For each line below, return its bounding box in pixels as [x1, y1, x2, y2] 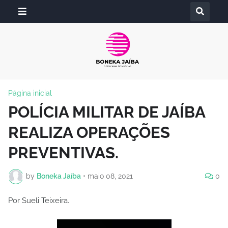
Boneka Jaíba [37, 172, 81, 181]
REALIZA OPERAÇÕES [8, 123, 170, 141]
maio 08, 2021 [88, 172, 133, 181]
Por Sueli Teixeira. [8, 195, 69, 205]
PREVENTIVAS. [8, 143, 119, 162]
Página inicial [8, 89, 52, 97]
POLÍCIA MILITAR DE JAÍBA [8, 102, 205, 121]
